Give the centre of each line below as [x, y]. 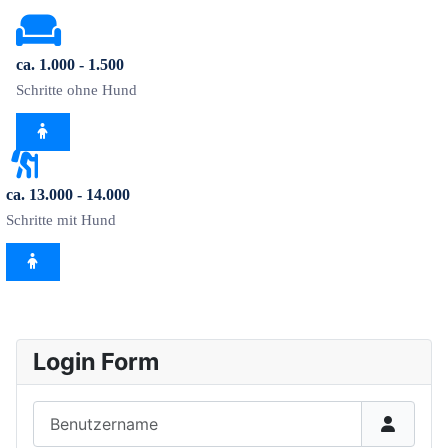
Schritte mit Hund [61, 220]
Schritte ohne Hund [76, 90]
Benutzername [86, 412]
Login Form [96, 362]
